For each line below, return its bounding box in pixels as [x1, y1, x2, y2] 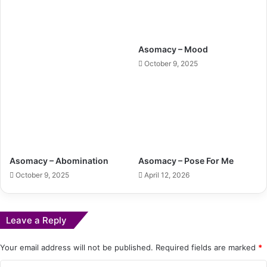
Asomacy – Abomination [10, 156, 108, 166]
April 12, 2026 [144, 170, 190, 180]
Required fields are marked [156, 243, 258, 253]
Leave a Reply [6, 215, 67, 226]
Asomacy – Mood [138, 44, 208, 55]
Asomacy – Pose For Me [138, 156, 234, 166]
